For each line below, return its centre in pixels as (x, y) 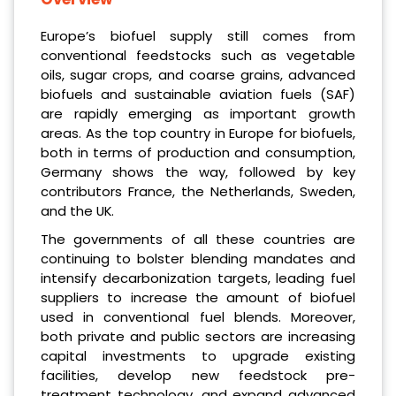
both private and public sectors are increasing (198, 336)
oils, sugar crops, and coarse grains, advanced (198, 74)
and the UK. (77, 210)
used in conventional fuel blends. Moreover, (198, 316)
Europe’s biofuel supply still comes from (198, 35)
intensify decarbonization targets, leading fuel (198, 278)
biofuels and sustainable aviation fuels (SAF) (198, 94)
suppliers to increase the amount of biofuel (198, 297)
